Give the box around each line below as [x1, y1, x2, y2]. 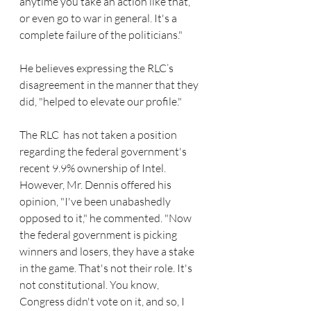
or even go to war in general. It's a [19, 11, 179, 26]
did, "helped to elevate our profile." [19, 94, 186, 109]
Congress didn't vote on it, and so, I [19, 294, 187, 309]
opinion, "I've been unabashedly [19, 194, 173, 209]
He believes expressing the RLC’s [19, 61, 176, 76]
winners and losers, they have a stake [19, 244, 196, 259]
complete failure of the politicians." [19, 28, 185, 42]
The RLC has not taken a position [19, 128, 179, 142]
